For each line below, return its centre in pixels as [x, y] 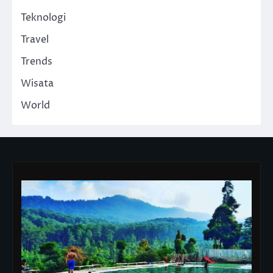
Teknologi [43, 17]
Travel [35, 39]
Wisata [37, 83]
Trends [37, 61]
